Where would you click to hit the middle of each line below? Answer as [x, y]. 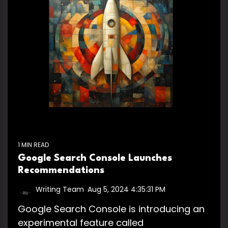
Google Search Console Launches [95, 158]
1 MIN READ [33, 145]
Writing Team [60, 189]
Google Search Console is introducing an [111, 209]
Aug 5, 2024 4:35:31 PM [126, 189]
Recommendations [61, 170]
